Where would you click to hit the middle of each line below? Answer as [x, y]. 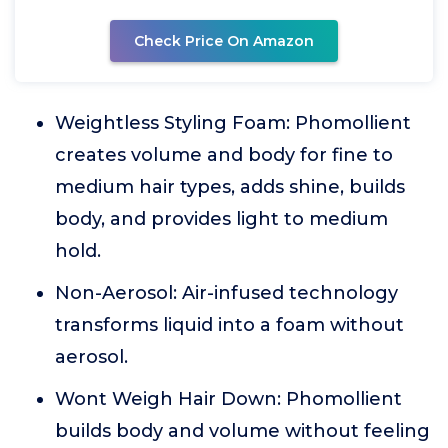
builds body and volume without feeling [242, 431]
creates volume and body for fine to [224, 155]
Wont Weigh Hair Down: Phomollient [228, 399]
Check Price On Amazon [224, 41]
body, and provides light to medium [221, 219]
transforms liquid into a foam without [229, 325]
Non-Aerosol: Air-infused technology [226, 293]
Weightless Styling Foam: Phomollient [233, 123]
